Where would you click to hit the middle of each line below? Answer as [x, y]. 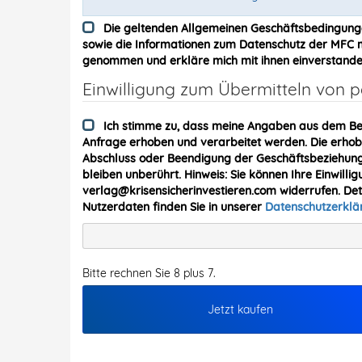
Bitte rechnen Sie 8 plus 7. [149, 273]
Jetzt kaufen [241, 309]
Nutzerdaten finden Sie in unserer [174, 207]
